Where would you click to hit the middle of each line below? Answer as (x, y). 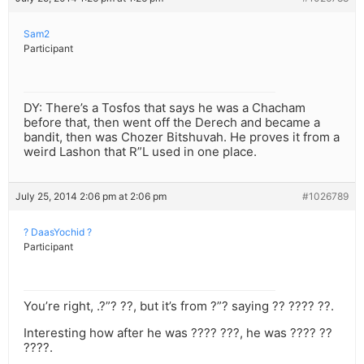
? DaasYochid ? (58, 232)
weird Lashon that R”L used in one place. (140, 152)
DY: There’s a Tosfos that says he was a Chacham (165, 108)
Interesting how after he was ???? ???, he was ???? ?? (178, 333)
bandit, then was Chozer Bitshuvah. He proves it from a (182, 137)
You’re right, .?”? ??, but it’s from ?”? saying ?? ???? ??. (179, 306)
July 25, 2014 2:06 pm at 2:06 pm (91, 197)
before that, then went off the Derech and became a (172, 123)
